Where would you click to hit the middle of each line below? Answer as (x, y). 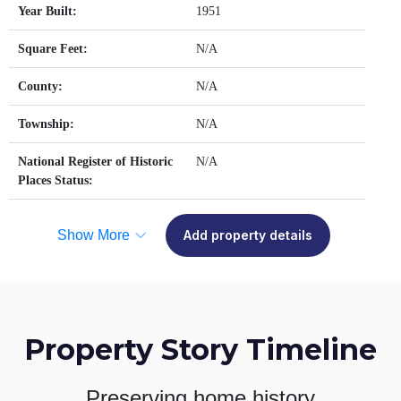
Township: (46, 124)
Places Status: (55, 180)
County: (40, 86)
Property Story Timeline (200, 349)
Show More (94, 235)
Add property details (247, 235)
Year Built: (47, 11)
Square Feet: (53, 48)
